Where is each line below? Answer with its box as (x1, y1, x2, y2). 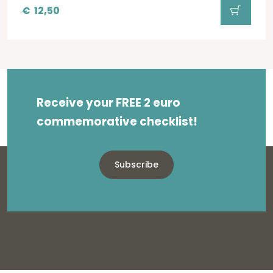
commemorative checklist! (37, 114, 197, 130)
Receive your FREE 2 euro (37, 95, 180, 111)
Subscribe (115, 158, 158, 171)
